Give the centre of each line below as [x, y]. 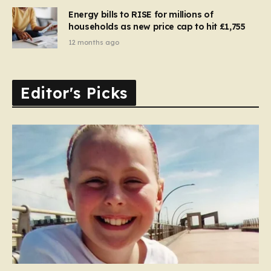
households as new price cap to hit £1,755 [157, 26]
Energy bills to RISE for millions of [141, 14]
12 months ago [94, 42]
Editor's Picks [74, 93]
